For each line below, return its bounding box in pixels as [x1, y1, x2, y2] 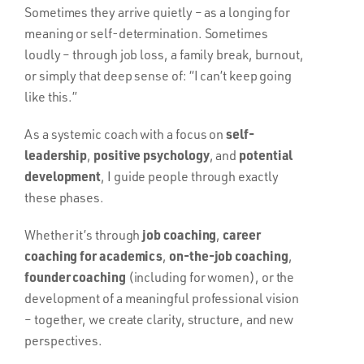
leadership [24, 145, 88, 163]
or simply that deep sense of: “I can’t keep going [24, 67, 292, 84]
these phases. [24, 188, 104, 206]
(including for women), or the [125, 268, 295, 285]
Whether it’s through [24, 226, 143, 243]
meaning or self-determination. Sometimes [24, 24, 268, 41]
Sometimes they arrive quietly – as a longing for [24, 3, 291, 20]
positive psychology [93, 145, 210, 163]
